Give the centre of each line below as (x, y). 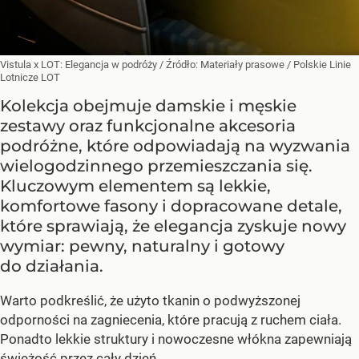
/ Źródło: (180, 64)
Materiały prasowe (244, 64)
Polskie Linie (322, 64)
